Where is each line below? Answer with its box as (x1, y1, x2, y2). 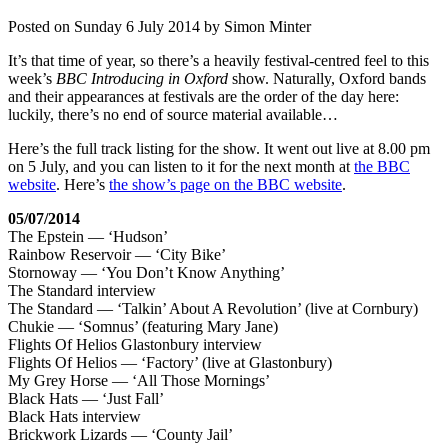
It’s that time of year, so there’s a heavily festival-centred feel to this (8, 51, 429, 69)
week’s (8, 69, 56, 87)
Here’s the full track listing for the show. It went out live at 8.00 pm (8, 139, 430, 157)
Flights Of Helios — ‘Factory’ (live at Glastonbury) (8, 353, 332, 371)
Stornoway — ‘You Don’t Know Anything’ (8, 263, 285, 281)
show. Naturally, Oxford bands (228, 69, 426, 87)
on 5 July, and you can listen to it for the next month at (8, 157, 354, 175)
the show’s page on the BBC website (109, 175, 342, 193)
